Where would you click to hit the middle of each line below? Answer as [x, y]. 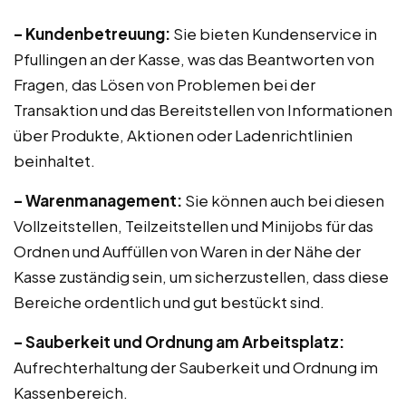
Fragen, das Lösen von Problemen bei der [164, 84]
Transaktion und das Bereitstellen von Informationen [203, 110]
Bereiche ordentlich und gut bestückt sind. [169, 302]
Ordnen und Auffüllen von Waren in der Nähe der [187, 251]
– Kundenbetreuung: [92, 34]
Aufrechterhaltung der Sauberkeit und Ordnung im [196, 367]
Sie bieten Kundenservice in [274, 34]
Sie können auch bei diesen [283, 200]
